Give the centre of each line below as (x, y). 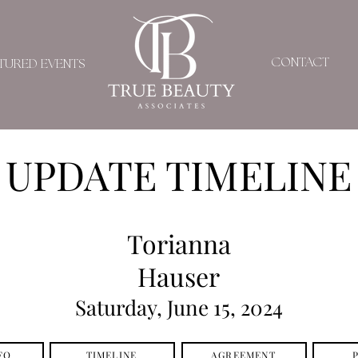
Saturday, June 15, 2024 (179, 307)
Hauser (179, 276)
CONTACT (300, 63)
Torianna (179, 243)
